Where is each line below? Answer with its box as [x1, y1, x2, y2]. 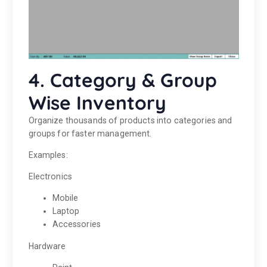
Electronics [28, 172, 73, 182]
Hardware [28, 241, 66, 251]
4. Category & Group [28, 68, 218, 92]
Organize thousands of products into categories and [28, 116, 232, 126]
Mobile [52, 193, 79, 203]
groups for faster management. [28, 129, 152, 139]
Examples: [28, 150, 68, 160]
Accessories [52, 219, 101, 229]
